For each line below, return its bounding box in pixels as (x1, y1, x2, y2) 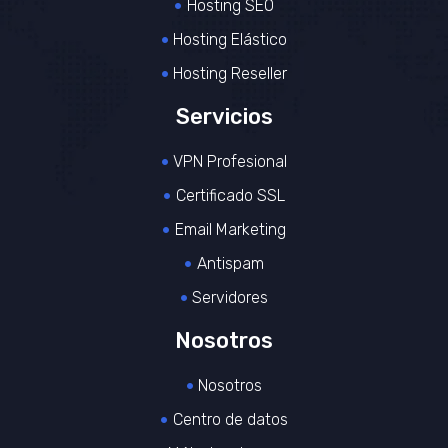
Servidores (192, 287, 269, 307)
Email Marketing (174, 219, 286, 239)
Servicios (175, 102, 273, 130)
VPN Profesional (173, 151, 288, 171)
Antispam (196, 253, 264, 273)
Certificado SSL (175, 185, 285, 205)
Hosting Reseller (173, 63, 288, 83)
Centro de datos (172, 409, 288, 429)
